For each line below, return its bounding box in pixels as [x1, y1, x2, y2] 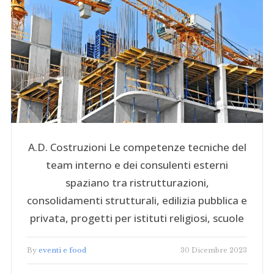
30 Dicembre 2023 [180, 245, 248, 254]
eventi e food [38, 245, 86, 254]
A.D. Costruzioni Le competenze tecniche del [28, 139, 246, 154]
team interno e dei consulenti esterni [46, 157, 228, 172]
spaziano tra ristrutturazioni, [65, 175, 209, 190]
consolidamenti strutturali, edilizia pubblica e [27, 193, 247, 207]
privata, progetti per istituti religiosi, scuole [30, 210, 244, 225]
